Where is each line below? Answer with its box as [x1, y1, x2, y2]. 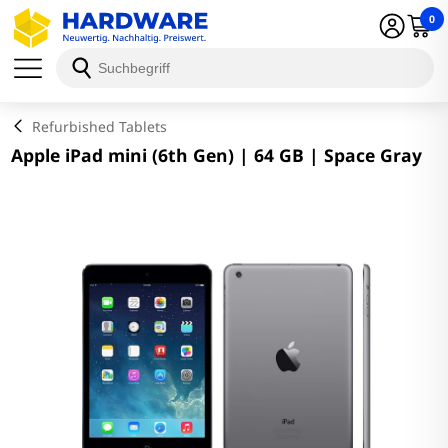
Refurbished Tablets [31, 116, 167, 136]
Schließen [29, 26, 89, 43]
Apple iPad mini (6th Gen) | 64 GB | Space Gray [10, 142, 422, 167]
